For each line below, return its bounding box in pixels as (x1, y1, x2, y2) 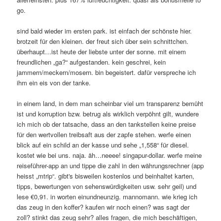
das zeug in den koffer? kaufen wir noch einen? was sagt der (17, 202, 190, 212)
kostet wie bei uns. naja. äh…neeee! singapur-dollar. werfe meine (17, 150, 202, 160)
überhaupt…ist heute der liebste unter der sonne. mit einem (17, 46, 186, 56)
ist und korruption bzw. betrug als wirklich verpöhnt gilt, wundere (17, 109, 199, 118)
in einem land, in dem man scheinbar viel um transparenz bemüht (17, 98, 204, 108)
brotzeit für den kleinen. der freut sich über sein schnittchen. (17, 36, 189, 46)
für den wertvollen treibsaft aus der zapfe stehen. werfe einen (17, 129, 191, 139)
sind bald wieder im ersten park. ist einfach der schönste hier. (17, 26, 192, 36)
